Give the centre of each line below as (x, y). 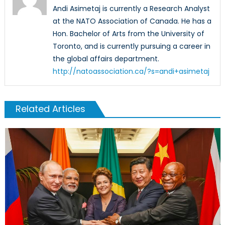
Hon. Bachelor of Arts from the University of (128, 33)
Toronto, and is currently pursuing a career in (131, 46)
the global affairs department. (106, 59)
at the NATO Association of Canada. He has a (132, 21)
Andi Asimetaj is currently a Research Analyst (131, 8)
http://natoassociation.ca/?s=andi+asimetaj (131, 71)
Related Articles (50, 108)
